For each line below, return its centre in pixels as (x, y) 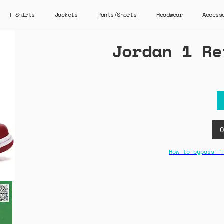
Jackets (66, 15)
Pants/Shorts (117, 15)
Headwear (169, 15)
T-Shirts (22, 15)
